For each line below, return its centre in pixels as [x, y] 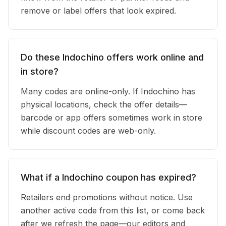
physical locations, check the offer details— [104, 104]
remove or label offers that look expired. [98, 11]
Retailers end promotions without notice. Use [107, 197]
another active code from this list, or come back [113, 210]
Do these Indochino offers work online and [112, 57]
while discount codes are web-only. [88, 131]
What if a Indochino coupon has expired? [108, 177]
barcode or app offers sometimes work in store [111, 118]
